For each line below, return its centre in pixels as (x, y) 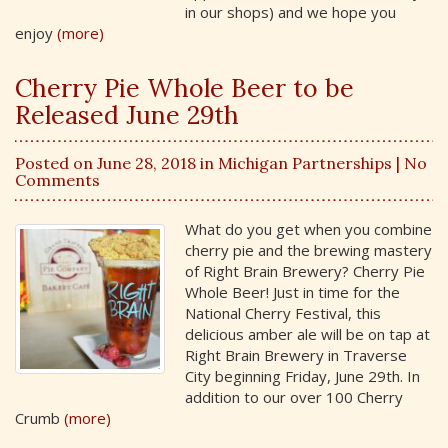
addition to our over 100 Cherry (294, 397)
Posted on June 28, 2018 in (116, 162)
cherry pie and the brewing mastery (308, 250)
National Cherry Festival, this (283, 313)
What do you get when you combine (308, 229)
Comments (57, 179)
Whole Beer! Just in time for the (292, 292)
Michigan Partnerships (305, 162)
